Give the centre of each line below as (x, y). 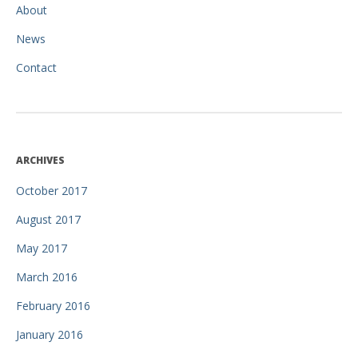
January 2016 (50, 335)
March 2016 (47, 277)
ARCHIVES (40, 161)
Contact (36, 68)
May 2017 (42, 249)
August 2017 (48, 220)
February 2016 (53, 306)
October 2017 (52, 191)
